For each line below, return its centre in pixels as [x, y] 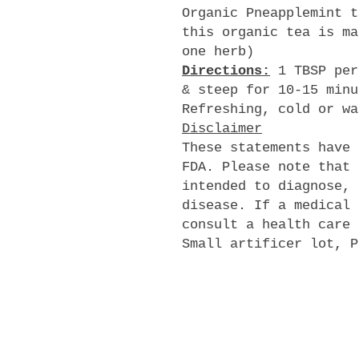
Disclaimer [222, 129]
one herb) [218, 52]
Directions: [226, 71]
